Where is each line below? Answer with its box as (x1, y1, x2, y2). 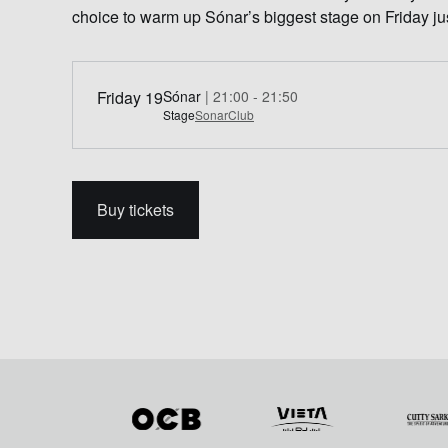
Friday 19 (97, 86, 163, 109)
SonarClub (195, 106, 254, 123)
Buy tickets (97, 198, 174, 221)
